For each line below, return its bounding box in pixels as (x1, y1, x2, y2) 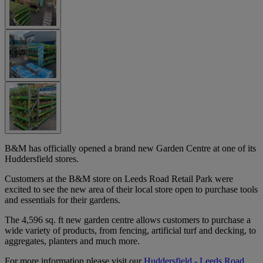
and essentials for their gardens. (5, 194, 120, 205)
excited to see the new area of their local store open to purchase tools (5, 184, 258, 194)
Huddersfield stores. (5, 153, 79, 164)
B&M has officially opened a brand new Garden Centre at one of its (5, 143, 256, 153)
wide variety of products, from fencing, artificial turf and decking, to (5, 225, 256, 235)
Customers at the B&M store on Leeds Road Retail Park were (5, 173, 233, 184)
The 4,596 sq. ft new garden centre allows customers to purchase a (5, 214, 251, 225)
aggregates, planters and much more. (5, 235, 140, 246)
